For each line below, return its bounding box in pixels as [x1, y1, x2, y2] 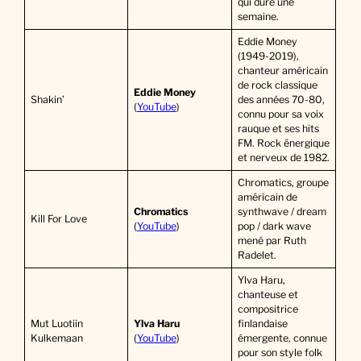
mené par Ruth [237, 234, 306, 247]
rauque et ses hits [237, 122, 319, 135]
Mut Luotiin [30, 317, 83, 330]
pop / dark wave [237, 220, 311, 233]
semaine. [237, 10, 279, 23]
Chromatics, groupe [237, 176, 329, 189]
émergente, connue [237, 332, 327, 345]
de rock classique [237, 79, 317, 92]
